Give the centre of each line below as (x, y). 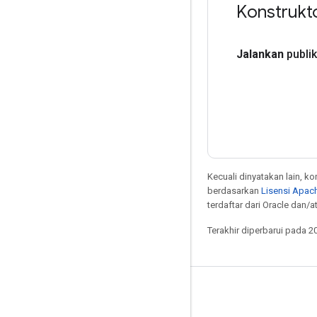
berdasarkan (234, 190)
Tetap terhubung (60, 294)
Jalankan (260, 54)
